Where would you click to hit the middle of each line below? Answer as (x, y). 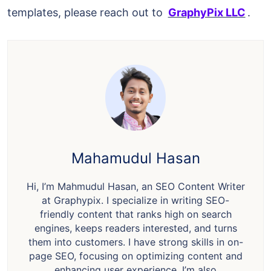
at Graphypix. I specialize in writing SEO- (135, 201)
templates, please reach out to (87, 12)
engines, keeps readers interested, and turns (135, 228)
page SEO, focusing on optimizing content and (135, 256)
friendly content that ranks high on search (135, 214)
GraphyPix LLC (207, 12)
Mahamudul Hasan (135, 158)
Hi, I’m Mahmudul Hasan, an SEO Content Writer (135, 187)
